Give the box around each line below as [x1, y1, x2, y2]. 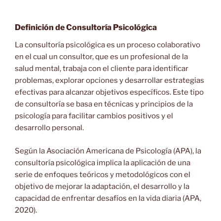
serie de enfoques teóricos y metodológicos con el [15, 170, 190, 179]
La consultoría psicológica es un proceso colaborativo [15, 40, 200, 50]
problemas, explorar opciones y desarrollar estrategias [15, 76, 204, 85]
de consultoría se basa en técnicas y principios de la [15, 100, 193, 109]
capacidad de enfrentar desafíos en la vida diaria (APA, [15, 193, 201, 203]
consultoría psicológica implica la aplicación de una [15, 158, 190, 167]
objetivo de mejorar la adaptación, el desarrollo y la [15, 182, 189, 191]
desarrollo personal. [15, 123, 84, 133]
